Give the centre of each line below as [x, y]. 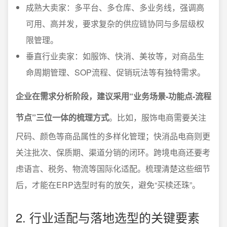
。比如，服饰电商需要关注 [158, 117]
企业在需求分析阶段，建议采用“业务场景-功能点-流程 [113, 96]
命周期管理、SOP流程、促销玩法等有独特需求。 [116, 72]
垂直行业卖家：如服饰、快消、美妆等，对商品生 [115, 56]
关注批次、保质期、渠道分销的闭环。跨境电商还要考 [113, 152]
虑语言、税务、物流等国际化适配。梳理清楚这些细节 [113, 168]
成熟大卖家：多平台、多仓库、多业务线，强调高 [115, 7]
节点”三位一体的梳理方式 [62, 117]
